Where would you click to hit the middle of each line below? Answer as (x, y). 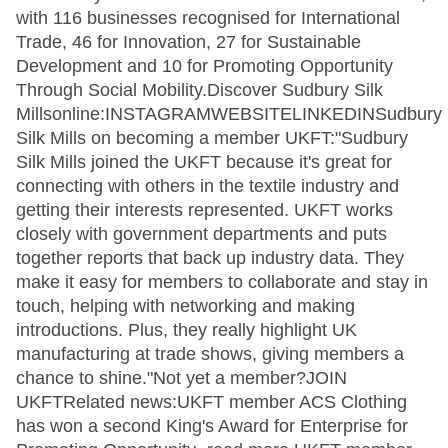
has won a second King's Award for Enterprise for (212, 426)
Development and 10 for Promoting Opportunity (204, 66)
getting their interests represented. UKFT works (204, 210)
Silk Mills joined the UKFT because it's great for (204, 162)
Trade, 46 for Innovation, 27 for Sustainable (188, 42)
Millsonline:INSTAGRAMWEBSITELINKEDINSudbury (229, 114)
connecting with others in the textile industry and (207, 186)
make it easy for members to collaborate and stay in (222, 282)
